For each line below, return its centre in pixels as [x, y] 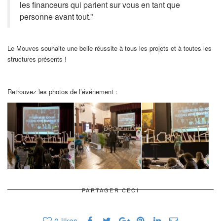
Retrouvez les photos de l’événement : [62, 91]
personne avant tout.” [56, 16]
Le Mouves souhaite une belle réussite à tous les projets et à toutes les [110, 48]
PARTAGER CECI [110, 190]
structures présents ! [37, 59]
